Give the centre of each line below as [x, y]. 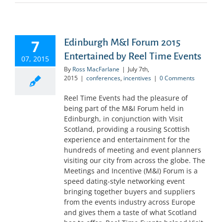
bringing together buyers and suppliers [130, 192]
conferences [103, 78]
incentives [137, 78]
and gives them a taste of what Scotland [130, 213]
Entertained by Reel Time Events [133, 56]
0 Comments [177, 78]
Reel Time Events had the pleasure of [126, 98]
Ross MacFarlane [96, 69]
